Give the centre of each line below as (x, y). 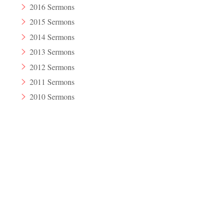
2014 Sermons (52, 37)
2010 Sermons (52, 97)
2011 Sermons (52, 81)
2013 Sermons (52, 52)
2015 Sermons (52, 22)
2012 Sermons (52, 67)
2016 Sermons (52, 7)
